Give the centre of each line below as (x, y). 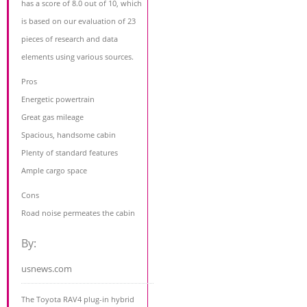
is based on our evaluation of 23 (78, 21)
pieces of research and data (70, 38)
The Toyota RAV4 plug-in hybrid (78, 299)
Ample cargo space (54, 170)
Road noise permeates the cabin (78, 212)
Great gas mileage (52, 116)
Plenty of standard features (70, 152)
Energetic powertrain (58, 99)
